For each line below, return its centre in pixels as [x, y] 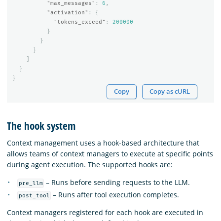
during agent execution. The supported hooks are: [90, 164]
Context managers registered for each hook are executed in [105, 213]
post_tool [34, 196]
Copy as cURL [170, 91]
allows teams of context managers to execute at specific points [110, 153]
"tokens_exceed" [79, 22]
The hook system [41, 126]
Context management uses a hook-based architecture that [103, 143]
